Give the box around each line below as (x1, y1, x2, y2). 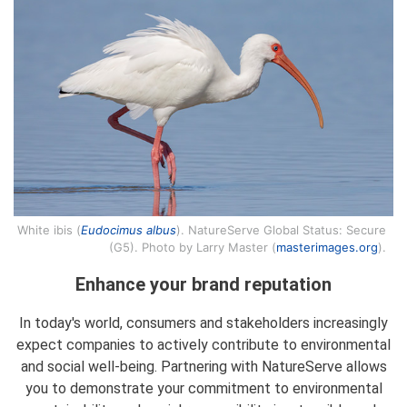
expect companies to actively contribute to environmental (16, 336, 391, 353)
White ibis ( (16, 223, 81, 237)
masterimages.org (275, 240, 378, 254)
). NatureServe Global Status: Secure (175, 223, 386, 237)
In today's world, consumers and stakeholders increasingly (19, 314, 388, 332)
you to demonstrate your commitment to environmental (25, 380, 382, 397)
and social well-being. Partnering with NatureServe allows (20, 358, 387, 375)
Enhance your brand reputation (75, 273, 332, 295)
